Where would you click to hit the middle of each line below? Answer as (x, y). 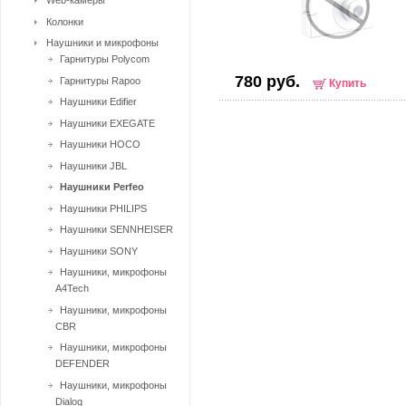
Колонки (65, 21)
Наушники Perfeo (102, 187)
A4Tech (72, 288)
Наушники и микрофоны (102, 43)
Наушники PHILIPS (103, 208)
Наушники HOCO (100, 144)
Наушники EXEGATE (107, 123)
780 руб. (267, 82)
